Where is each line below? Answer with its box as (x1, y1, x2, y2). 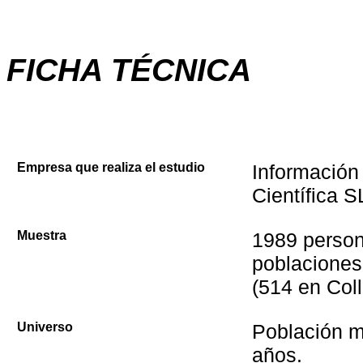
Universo (17, 320, 73, 334)
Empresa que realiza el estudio (17, 160, 205, 174)
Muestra (17, 228, 66, 242)
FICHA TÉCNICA (6, 53, 251, 88)
